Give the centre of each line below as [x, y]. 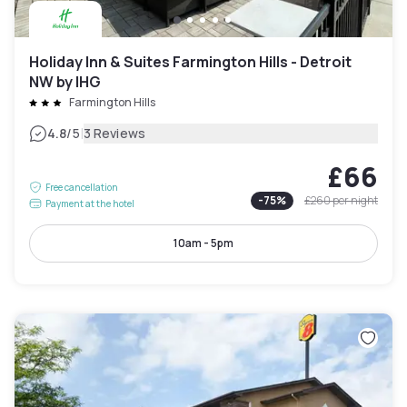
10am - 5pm [203, 243]
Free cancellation [82, 187]
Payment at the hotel [90, 203]
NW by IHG [65, 81]
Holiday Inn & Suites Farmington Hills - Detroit [190, 61]
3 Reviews [114, 133]
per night [355, 200]
